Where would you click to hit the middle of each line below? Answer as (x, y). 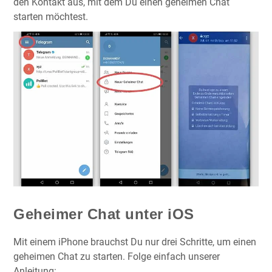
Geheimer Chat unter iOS (104, 214)
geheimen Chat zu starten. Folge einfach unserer (117, 256)
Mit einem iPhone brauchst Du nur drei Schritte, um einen (135, 242)
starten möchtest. (51, 17)
